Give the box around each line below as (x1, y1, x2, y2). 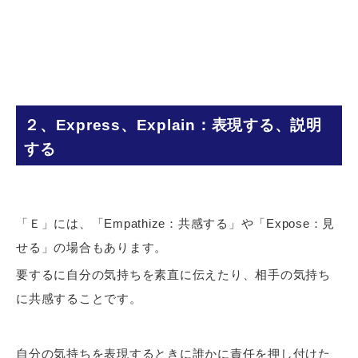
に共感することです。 (16, 292, 142, 306)
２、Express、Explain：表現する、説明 (24, 117, 322, 134)
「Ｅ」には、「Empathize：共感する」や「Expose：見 (16, 216, 335, 230)
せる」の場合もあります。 (16, 240, 167, 254)
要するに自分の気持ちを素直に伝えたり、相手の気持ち (16, 268, 331, 282)
